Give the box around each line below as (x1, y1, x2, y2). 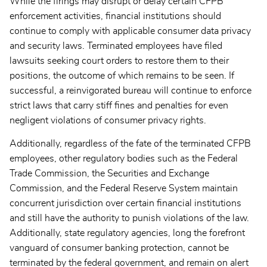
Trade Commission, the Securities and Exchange (10, 169, 209, 179)
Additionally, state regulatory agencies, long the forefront (10, 228, 245, 238)
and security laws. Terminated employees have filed (10, 41, 222, 51)
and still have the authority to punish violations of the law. (10, 213, 249, 223)
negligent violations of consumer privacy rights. (10, 116, 206, 126)
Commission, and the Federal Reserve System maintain (10, 184, 238, 194)
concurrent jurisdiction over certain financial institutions (10, 198, 241, 209)
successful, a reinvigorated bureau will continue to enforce (10, 86, 252, 96)
